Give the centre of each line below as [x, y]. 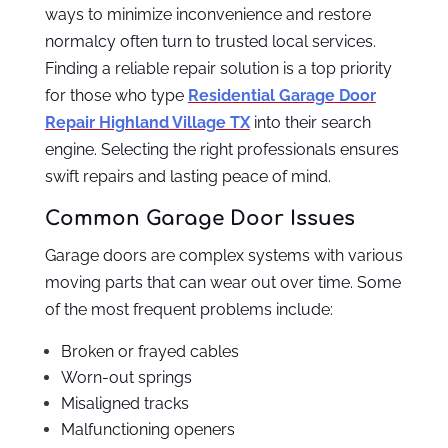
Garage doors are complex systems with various [223, 256]
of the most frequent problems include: [188, 310]
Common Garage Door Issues [199, 219]
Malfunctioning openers [147, 430]
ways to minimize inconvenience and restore [207, 15]
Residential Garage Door [281, 96]
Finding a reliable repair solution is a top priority [218, 69]
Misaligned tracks [124, 404]
